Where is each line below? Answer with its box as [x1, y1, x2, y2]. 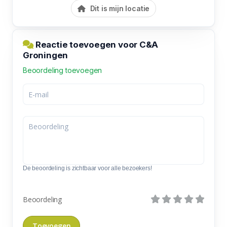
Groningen [23, 50, 68, 60]
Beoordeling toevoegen [23, 66, 102, 74]
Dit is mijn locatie [88, 4, 150, 13]
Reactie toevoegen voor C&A [33, 40, 159, 50]
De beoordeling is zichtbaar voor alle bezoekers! [23, 165, 152, 172]
